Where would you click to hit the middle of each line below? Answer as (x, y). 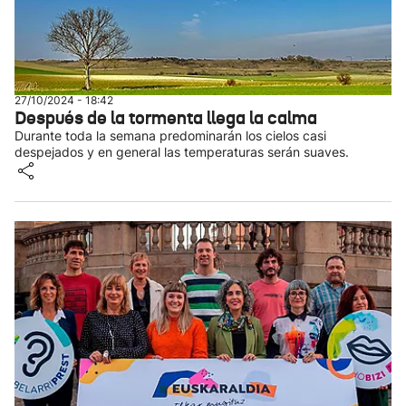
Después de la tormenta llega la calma (166, 118)
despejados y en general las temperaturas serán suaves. (182, 152)
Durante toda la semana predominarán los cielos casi (170, 135)
